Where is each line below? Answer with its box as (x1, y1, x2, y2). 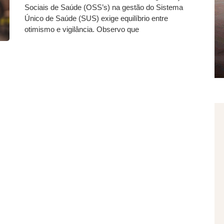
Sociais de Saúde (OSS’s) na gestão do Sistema (24, 3, 183, 11)
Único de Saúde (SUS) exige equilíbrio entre (24, 14, 168, 22)
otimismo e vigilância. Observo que (24, 25, 139, 33)
